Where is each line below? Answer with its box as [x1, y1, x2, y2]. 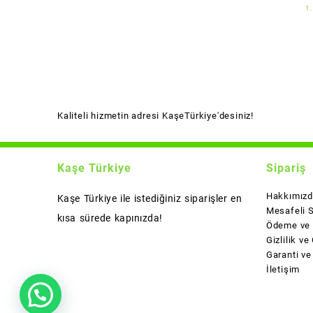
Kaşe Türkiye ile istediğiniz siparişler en [57, 192, 242, 204]
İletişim [265, 263, 300, 275]
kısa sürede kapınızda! [57, 212, 163, 224]
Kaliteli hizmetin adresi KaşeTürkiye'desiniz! [57, 110, 254, 121]
